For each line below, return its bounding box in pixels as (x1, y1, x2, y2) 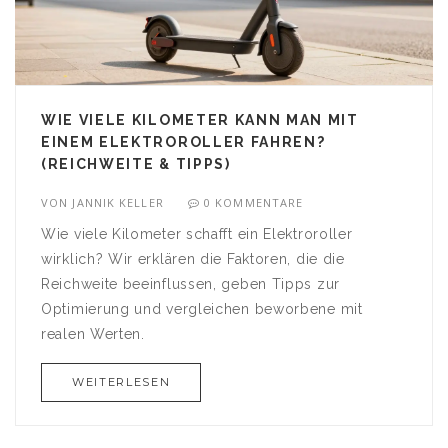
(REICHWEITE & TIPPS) (41, 156, 231, 173)
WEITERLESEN (72, 375, 171, 390)
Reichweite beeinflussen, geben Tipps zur (41, 276, 340, 293)
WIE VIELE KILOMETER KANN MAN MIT (41, 112, 359, 129)
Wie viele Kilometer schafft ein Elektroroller (41, 226, 353, 243)
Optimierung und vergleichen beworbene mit (41, 301, 363, 318)
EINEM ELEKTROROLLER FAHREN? (41, 134, 326, 151)
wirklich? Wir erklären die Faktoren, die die (41, 251, 345, 268)
